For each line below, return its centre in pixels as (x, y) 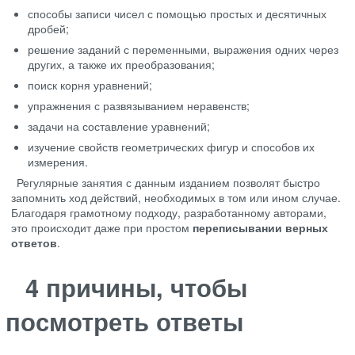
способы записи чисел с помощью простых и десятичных (177, 14)
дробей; (48, 29)
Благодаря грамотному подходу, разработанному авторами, (169, 213)
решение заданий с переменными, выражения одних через (183, 50)
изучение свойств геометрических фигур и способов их (171, 147)
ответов (34, 243)
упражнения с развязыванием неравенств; (139, 106)
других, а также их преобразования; (121, 65)
